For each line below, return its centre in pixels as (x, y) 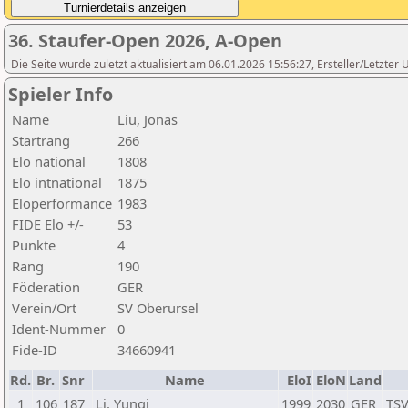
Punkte (34, 245)
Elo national (49, 161)
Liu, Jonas (148, 119)
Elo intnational (57, 182)
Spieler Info (61, 94)
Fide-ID (35, 350)
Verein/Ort (44, 308)
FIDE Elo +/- (48, 224)
